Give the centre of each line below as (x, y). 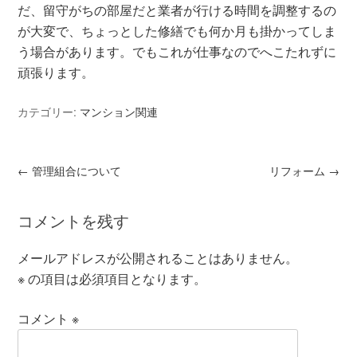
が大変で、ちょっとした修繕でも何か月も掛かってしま (177, 31)
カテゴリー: (49, 112)
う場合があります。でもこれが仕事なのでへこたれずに (177, 51)
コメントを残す (74, 220)
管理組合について (75, 171)
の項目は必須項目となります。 (116, 279)
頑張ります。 (56, 72)
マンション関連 (119, 112)
